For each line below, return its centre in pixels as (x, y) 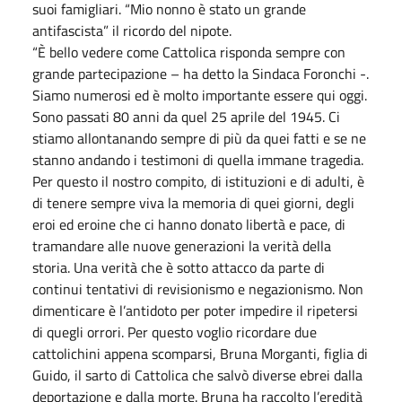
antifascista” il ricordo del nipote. (134, 30)
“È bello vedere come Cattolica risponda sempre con (189, 52)
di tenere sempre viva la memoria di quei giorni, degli (193, 202)
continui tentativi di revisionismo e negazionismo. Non (198, 288)
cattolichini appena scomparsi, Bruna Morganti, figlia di (200, 353)
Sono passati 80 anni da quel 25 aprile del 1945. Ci (186, 116)
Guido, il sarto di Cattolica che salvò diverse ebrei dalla (197, 375)
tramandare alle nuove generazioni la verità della (182, 245)
